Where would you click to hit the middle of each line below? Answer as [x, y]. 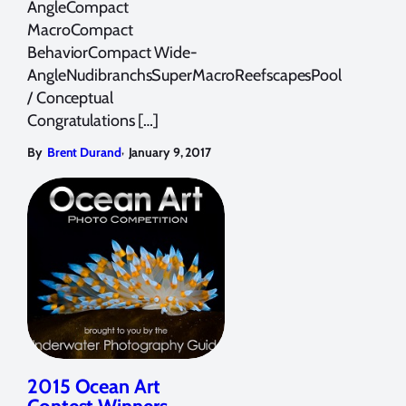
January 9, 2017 [170, 152]
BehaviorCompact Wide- [112, 52]
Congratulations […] [93, 120]
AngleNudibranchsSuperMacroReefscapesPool [184, 75]
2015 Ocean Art [94, 386]
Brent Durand [84, 152]
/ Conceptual [74, 97]
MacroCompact [80, 29]
